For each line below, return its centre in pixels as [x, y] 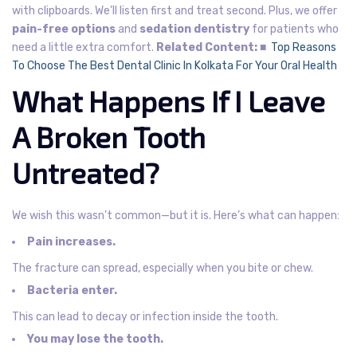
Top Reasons [304, 47]
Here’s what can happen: [277, 215]
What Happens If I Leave [169, 100]
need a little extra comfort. [83, 47]
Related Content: [207, 47]
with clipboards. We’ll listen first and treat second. [139, 10]
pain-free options [64, 29]
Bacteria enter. [72, 290]
